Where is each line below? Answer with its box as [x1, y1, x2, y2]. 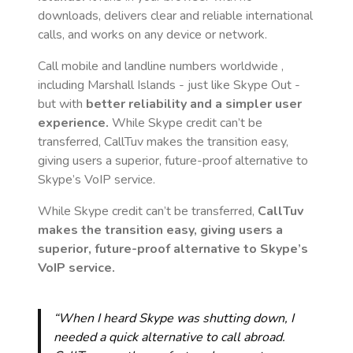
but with [38, 95, 86, 113]
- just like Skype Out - [176, 76, 300, 94]
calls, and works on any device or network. [38, 26, 267, 43]
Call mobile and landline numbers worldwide [38, 58, 281, 75]
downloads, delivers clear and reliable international [38, 7, 313, 24]
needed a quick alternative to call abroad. [54, 329, 285, 346]
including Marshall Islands [38, 76, 176, 94]
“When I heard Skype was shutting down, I [54, 310, 294, 327]
